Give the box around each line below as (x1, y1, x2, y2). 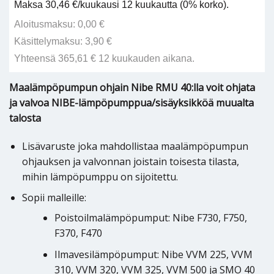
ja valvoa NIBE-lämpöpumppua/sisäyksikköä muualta (9, 95, 254, 109)
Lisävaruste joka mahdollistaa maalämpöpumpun (21, 139, 248, 153)
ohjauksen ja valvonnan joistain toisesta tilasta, (21, 154, 239, 168)
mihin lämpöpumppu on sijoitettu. (21, 169, 178, 183)
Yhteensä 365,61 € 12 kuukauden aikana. (14, 53, 195, 64)
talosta (9, 111, 41, 125)
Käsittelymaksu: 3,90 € (14, 36, 113, 47)
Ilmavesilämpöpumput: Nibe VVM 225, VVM (54, 247, 253, 261)
